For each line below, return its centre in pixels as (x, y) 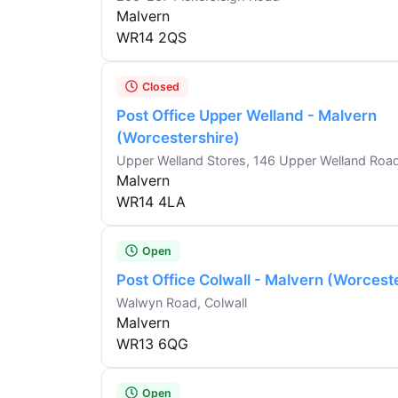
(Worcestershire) (178, 138)
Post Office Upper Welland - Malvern (247, 116)
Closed (161, 87)
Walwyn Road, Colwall (182, 303)
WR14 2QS (151, 38)
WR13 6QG (152, 344)
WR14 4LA (151, 202)
